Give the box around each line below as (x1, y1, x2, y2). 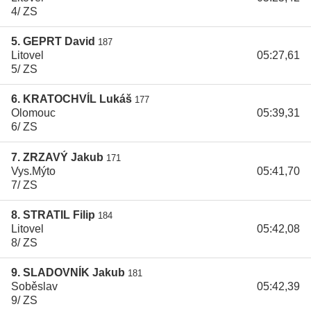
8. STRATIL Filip (11, 209, 95, 221)
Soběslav (11, 280, 58, 293)
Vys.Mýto (11, 165, 56, 177)
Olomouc (11, 107, 56, 119)
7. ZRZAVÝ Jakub (11, 151, 103, 163)
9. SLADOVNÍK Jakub (11, 267, 125, 279)
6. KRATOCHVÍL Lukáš (11, 93, 132, 106)
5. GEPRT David (11, 35, 95, 47)
